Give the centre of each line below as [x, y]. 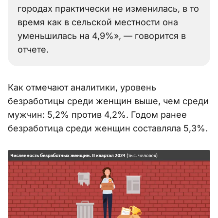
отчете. [33, 49]
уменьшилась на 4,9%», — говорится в [102, 36]
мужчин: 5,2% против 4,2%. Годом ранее [97, 114]
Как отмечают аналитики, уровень [82, 87]
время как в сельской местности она [98, 22]
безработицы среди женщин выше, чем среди [108, 101]
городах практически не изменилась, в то [108, 8]
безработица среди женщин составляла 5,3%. [108, 128]
